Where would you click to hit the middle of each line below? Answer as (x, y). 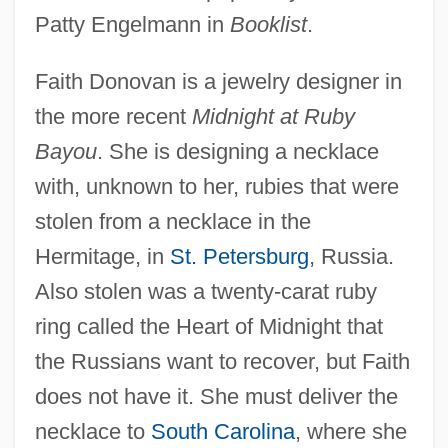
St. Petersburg (239, 256)
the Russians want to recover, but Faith (222, 361)
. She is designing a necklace (237, 151)
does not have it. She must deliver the (216, 396)
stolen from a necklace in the (172, 221)
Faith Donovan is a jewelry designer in (218, 81)
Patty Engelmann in (132, 24)
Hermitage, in (102, 256)
